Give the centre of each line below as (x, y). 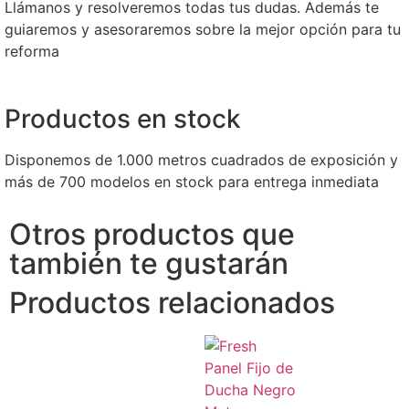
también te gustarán (149, 263)
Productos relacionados (172, 302)
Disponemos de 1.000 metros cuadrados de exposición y (201, 160)
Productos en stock (123, 119)
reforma (32, 52)
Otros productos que (152, 234)
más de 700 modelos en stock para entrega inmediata (192, 182)
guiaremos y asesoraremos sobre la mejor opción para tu (203, 30)
